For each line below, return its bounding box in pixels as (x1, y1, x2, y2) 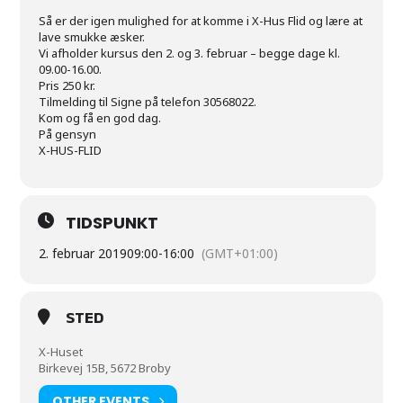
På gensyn (39, 126, 97, 142)
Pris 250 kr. (39, 77, 96, 94)
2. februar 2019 (39, 245, 128, 262)
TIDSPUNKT (66, 211, 159, 234)
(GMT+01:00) (201, 245, 279, 262)
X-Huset (39, 344, 84, 360)
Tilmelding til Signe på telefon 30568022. (39, 94, 257, 110)
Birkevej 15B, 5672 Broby (39, 360, 172, 376)
